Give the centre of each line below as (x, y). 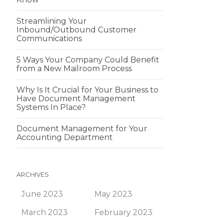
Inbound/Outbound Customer (77, 30)
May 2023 (113, 194)
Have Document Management (76, 99)
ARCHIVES (33, 174)
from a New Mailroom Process (74, 69)
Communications (49, 39)
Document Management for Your (82, 129)
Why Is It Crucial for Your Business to (87, 90)
